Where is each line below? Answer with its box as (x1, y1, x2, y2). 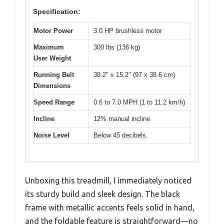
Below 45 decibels (93, 131, 146, 139)
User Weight (33, 54, 71, 62)
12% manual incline (93, 114, 150, 122)
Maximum (33, 43, 64, 51)
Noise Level (33, 131, 69, 139)
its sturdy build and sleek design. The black (25, 189, 180, 199)
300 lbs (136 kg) (93, 43, 140, 51)
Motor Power (33, 26, 73, 34)
